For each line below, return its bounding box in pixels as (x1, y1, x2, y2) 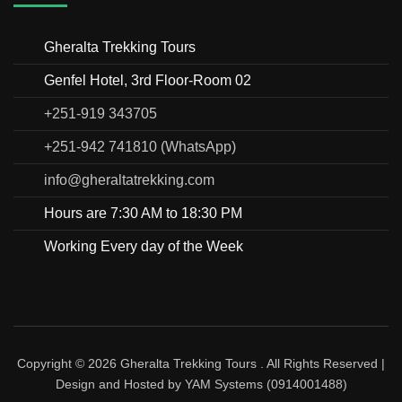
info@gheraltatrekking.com (44, 171, 214, 188)
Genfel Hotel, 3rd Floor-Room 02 (44, 72, 251, 88)
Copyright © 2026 (17, 355, 120, 371)
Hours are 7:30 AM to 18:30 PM (44, 205, 242, 221)
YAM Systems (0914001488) (184, 376, 347, 391)
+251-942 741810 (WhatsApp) (44, 138, 236, 154)
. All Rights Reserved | (257, 355, 385, 371)
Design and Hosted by (55, 376, 185, 391)
